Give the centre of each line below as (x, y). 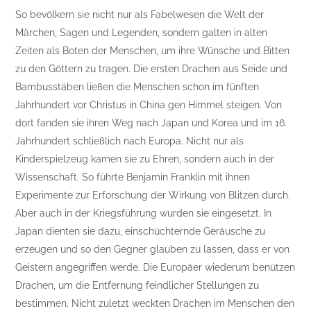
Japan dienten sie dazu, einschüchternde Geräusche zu (141, 232)
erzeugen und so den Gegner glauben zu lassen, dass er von (153, 250)
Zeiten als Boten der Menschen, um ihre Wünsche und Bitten (153, 51)
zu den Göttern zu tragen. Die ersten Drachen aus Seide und (152, 69)
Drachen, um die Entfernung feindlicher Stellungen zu (137, 286)
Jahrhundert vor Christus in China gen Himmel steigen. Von (149, 105)
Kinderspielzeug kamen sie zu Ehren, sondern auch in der (145, 159)
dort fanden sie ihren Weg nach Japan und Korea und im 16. (151, 123)
